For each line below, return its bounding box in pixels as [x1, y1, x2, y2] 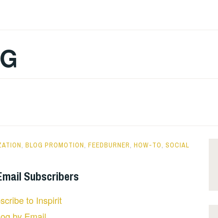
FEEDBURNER [88, 140, 130, 149]
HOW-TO [134, 140, 162, 149]
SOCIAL [165, 140, 189, 149]
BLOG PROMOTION [25, 140, 84, 149]
